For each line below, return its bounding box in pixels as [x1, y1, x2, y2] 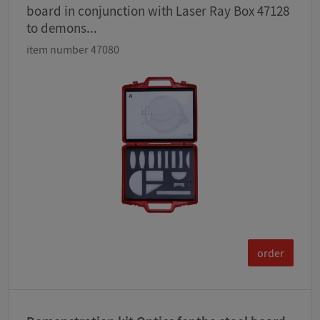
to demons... [26, 19, 97, 37]
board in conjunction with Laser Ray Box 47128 [26, 2, 289, 20]
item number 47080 [26, 42, 119, 57]
